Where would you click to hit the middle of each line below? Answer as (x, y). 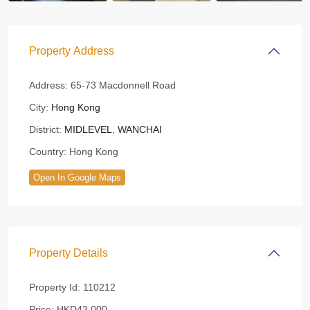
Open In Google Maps (77, 177)
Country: (48, 152)
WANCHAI (140, 129)
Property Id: (55, 287)
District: (45, 129)
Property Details (69, 253)
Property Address (72, 51)
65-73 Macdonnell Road (122, 85)
